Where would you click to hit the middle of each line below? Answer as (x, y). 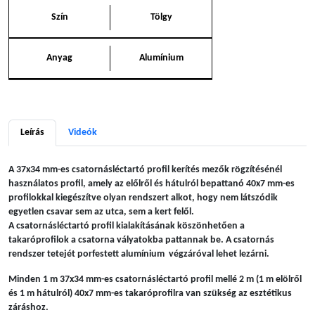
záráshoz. (28, 308)
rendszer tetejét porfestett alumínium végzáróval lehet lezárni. (139, 254)
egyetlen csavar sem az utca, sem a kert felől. (101, 212)
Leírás (32, 133)
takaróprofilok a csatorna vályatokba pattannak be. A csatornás (141, 240)
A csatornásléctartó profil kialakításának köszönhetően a (127, 226)
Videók (83, 133)
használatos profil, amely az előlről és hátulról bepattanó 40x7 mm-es (152, 184)
